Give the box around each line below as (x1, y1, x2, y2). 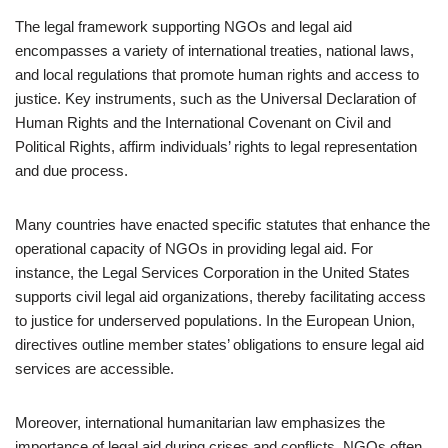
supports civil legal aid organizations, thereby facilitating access (15, 288, 426, 305)
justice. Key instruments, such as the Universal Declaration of (15, 90, 416, 107)
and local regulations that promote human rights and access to (15, 66, 419, 83)
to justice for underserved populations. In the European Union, (15, 312, 415, 329)
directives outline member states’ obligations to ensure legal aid (15, 336, 424, 353)
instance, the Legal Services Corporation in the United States (15, 264, 410, 281)
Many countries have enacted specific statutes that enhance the (15, 216, 430, 233)
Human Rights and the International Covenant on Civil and (15, 114, 391, 131)
